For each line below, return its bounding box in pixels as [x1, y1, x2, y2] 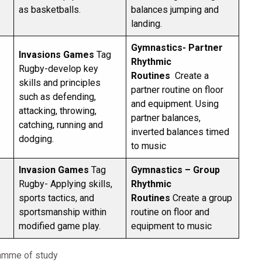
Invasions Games [19, 49, 94, 60]
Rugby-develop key [19, 63, 98, 74]
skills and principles [19, 77, 101, 88]
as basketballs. [19, 4, 88, 15]
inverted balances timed [131, 126, 229, 137]
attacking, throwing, [19, 105, 96, 116]
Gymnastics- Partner [131, 42, 223, 53]
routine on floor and [131, 206, 209, 218]
